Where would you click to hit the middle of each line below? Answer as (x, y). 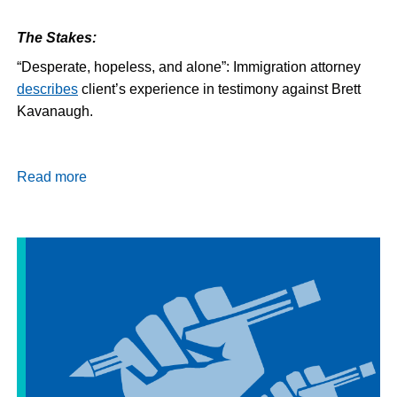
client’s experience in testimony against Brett (219, 89)
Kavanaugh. (55, 111)
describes (47, 89)
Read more (52, 176)
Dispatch (115, 221)
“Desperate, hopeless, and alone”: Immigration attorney (189, 66)
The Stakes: (57, 37)
